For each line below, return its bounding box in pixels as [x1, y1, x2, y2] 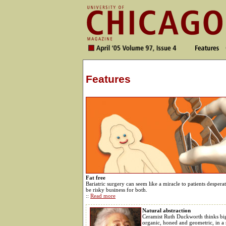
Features [86, 73, 131, 86]
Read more [90, 192, 116, 199]
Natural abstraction [142, 207, 191, 213]
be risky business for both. [86, 186, 147, 193]
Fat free [86, 174, 105, 181]
